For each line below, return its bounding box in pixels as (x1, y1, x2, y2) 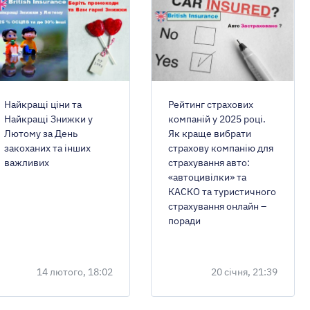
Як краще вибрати (168, 127, 252, 140)
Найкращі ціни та (4, 98, 82, 111)
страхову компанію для (168, 142, 274, 155)
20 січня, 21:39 (210, 266, 277, 279)
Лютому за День (4, 127, 78, 140)
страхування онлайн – (168, 200, 267, 213)
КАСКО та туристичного (168, 185, 277, 199)
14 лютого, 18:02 (37, 266, 113, 279)
